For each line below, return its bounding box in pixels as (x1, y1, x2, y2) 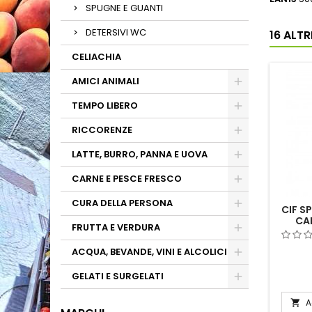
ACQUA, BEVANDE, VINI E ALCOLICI (72, 245, 227, 258)
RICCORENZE (72, 123, 132, 136)
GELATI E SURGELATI (72, 270, 164, 283)
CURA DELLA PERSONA (72, 196, 173, 210)
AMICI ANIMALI (72, 75, 139, 88)
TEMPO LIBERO (72, 99, 138, 112)
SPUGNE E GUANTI (86, 1, 163, 15)
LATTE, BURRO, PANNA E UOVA (72, 148, 208, 161)
